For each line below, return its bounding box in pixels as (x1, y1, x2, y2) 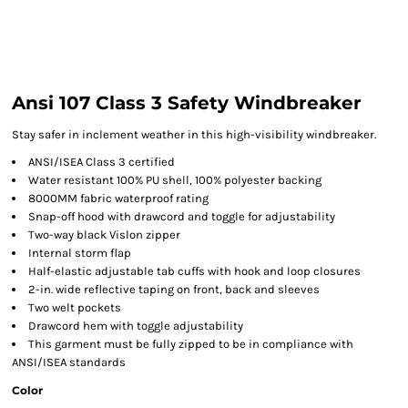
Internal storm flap (28, 246, 131, 260)
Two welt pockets (28, 301, 121, 314)
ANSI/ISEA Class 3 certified (28, 155, 175, 168)
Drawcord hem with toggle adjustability (28, 319, 243, 332)
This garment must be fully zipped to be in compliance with (28, 337, 353, 351)
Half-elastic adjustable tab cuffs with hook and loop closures (28, 264, 361, 278)
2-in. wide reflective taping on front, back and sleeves (28, 282, 320, 296)
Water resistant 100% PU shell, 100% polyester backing (28, 173, 321, 187)
